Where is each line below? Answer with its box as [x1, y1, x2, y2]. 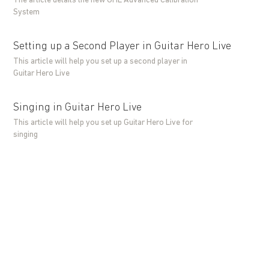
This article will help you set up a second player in [13, 57, 188, 66]
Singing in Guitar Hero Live [13, 102, 142, 113]
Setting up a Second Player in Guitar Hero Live [13, 41, 232, 52]
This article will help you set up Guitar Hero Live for [13, 118, 193, 127]
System [13, 8, 40, 17]
